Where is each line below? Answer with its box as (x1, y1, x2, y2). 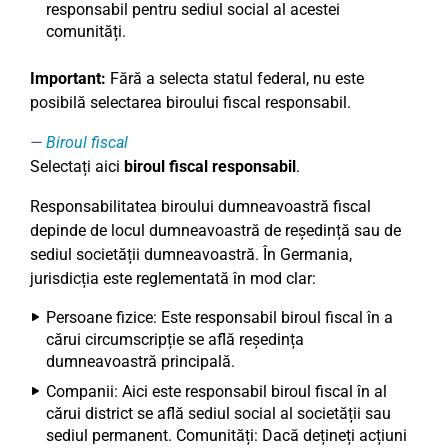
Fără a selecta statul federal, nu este (106, 69, 364, 88)
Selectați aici (30, 157, 124, 176)
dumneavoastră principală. (46, 352, 235, 371)
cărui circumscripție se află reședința (46, 330, 304, 349)
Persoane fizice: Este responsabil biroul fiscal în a (46, 308, 393, 327)
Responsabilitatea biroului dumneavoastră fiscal (30, 197, 371, 216)
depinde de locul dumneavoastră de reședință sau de (30, 221, 401, 240)
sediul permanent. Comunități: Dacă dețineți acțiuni (46, 426, 407, 445)
